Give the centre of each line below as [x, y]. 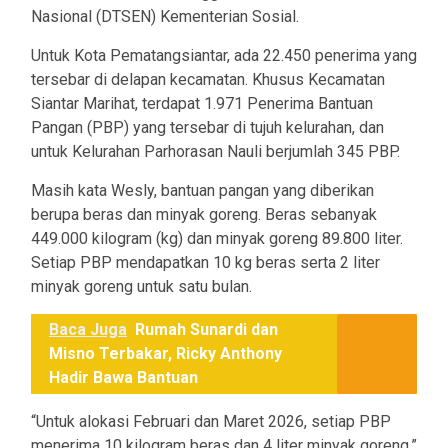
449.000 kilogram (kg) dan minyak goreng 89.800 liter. [217, 239]
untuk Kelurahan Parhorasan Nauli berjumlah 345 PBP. [215, 152]
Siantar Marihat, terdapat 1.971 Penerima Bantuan [202, 104]
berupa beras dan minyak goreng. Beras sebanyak [204, 215]
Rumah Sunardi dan [206, 330]
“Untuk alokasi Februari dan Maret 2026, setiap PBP [211, 422]
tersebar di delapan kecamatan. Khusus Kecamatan [208, 80]
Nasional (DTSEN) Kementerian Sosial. [165, 17]
